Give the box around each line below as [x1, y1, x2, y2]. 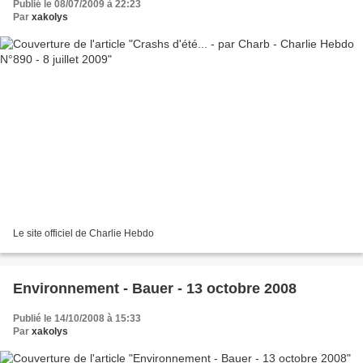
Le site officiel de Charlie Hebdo [13, 228, 154, 240]
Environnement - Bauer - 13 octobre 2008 [13, 280, 297, 297]
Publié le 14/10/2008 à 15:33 [13, 313, 141, 325]
